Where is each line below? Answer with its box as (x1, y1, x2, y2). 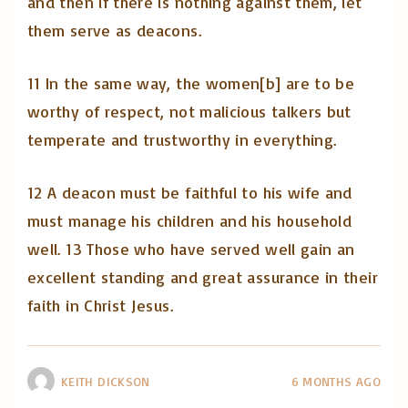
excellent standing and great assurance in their (27, 267, 378, 288)
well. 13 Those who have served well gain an (27, 239, 355, 260)
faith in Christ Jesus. (27, 295, 173, 316)
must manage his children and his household (27, 210, 352, 231)
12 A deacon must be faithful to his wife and (27, 182, 352, 203)
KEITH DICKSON (61, 373, 150, 390)
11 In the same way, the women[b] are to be (27, 73, 355, 94)
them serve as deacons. (27, 20, 201, 41)
